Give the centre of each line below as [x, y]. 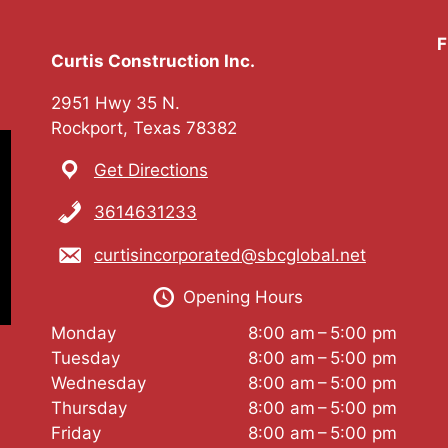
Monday [83, 332]
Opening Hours [243, 297]
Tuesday [85, 357]
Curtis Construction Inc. [152, 60]
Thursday [88, 407]
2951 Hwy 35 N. [115, 102]
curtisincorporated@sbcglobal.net [229, 254]
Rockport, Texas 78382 [143, 127]
